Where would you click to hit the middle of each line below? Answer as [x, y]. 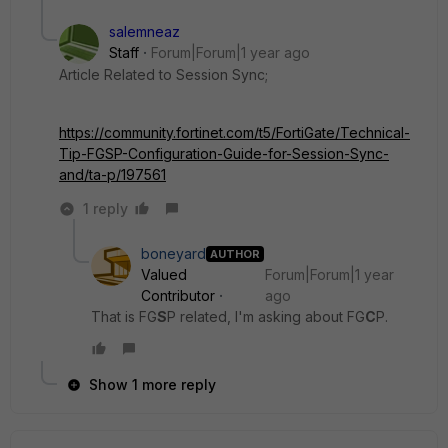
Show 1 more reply [152, 384]
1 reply [105, 208]
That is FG [124, 316]
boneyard [173, 253]
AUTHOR [235, 253]
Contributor [178, 295]
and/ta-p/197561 [112, 174]
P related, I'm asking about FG [266, 316]
